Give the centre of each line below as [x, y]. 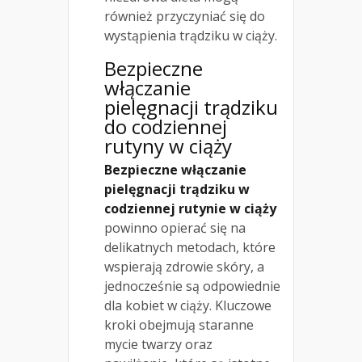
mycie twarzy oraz [158, 345]
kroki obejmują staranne [179, 325]
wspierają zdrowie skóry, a [184, 267]
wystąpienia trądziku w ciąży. [191, 36]
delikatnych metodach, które [190, 248]
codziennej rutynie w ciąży [190, 209]
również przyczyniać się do [185, 17]
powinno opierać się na [175, 228]
